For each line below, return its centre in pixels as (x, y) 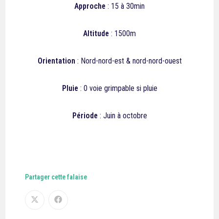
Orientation (56, 61)
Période (85, 116)
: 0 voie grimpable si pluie (118, 88)
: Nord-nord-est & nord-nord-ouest (128, 61)
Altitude (96, 33)
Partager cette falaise (56, 177)
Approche (90, 6)
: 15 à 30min (125, 6)
